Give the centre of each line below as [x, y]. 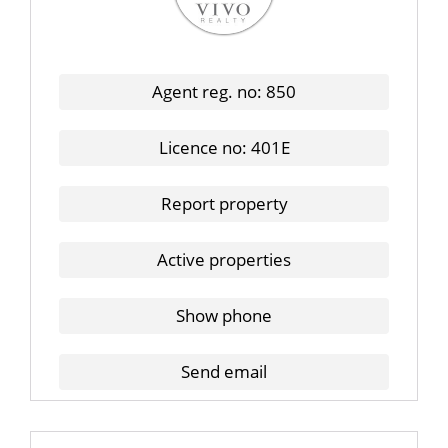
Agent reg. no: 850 [224, 91]
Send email [224, 371]
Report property [224, 203]
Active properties [224, 259]
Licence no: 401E [224, 147]
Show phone [224, 315]
